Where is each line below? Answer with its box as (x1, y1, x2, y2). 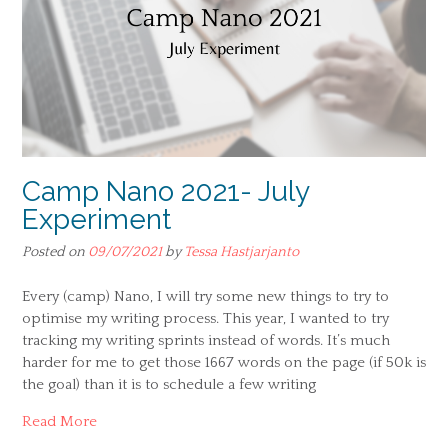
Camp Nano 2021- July (22, 175, 309, 209)
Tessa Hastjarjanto (184, 244, 299, 261)
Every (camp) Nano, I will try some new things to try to (22, 287, 389, 305)
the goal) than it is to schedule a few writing (22, 375, 316, 393)
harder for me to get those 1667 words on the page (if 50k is (22, 353, 426, 371)
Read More (22, 412, 97, 430)
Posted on (22, 244, 88, 261)
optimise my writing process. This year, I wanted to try (22, 309, 389, 327)
